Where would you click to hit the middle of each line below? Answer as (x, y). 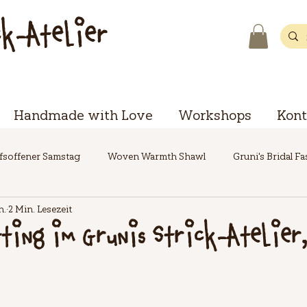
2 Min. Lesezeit (40, 208)
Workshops (214, 115)
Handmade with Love (83, 115)
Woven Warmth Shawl (157, 156)
